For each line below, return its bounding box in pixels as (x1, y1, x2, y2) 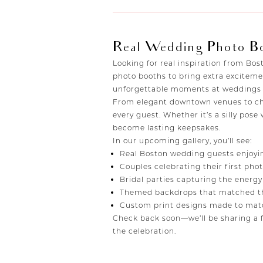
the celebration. (113, 227, 176, 236)
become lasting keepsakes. (113, 123, 221, 133)
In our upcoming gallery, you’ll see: (113, 136, 252, 146)
